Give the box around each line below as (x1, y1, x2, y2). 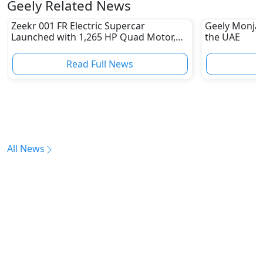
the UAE (204, 30, 240, 43)
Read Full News (66, 57, 134, 70)
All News (7, 142, 45, 156)
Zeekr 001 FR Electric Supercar (11, 19, 145, 32)
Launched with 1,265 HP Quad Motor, (11, 30, 176, 43)
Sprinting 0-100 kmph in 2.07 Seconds (11, 41, 178, 55)
